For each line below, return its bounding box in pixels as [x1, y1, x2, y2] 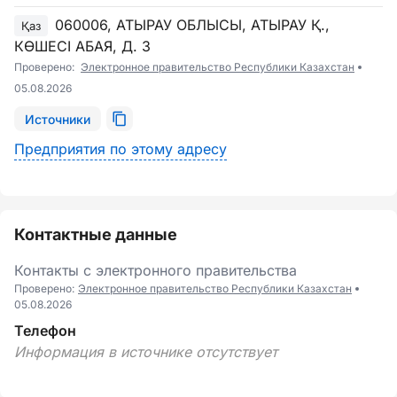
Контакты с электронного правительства [14, 261, 297, 279]
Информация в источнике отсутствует [14, 343, 277, 361]
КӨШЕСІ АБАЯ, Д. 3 [14, 37, 151, 55]
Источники [25, 111, 90, 127]
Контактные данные [14, 225, 177, 244]
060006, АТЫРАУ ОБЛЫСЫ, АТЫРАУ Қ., [55, 16, 330, 34]
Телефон [14, 322, 76, 339]
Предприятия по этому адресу [14, 140, 227, 158]
